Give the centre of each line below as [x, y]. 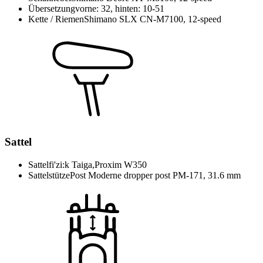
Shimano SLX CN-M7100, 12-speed [153, 19]
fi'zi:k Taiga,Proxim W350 [98, 164]
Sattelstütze [49, 175]
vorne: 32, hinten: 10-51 [120, 9]
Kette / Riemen [56, 19]
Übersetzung [52, 9]
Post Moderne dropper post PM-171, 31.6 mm [155, 175]
